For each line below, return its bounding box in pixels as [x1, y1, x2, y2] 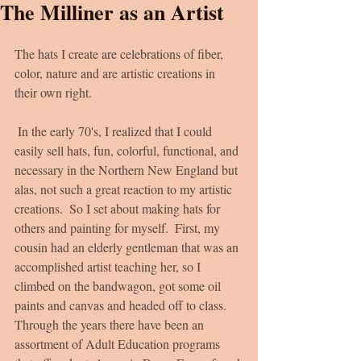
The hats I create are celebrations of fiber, [15, 45, 226, 62]
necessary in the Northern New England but [15, 161, 241, 178]
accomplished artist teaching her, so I [15, 258, 204, 275]
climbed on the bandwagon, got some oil [15, 277, 224, 294]
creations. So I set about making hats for [15, 200, 223, 217]
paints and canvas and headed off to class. [15, 297, 233, 313]
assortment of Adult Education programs [15, 335, 223, 352]
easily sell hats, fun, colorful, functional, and [15, 142, 242, 159]
